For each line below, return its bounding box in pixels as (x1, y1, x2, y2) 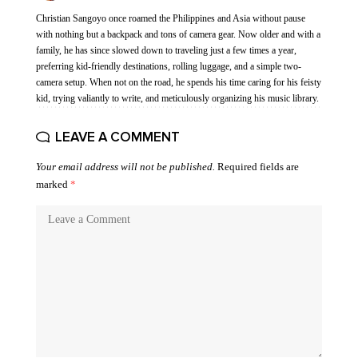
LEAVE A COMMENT (55, 129, 180, 145)
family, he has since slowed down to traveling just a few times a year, (36, 45, 296, 56)
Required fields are (217, 161, 299, 173)
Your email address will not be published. (36, 161, 215, 173)
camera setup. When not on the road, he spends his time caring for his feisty (36, 77, 321, 88)
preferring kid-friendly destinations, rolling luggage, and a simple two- (36, 61, 301, 72)
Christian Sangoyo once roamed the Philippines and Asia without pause (36, 13, 305, 24)
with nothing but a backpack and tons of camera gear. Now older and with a (36, 29, 320, 40)
